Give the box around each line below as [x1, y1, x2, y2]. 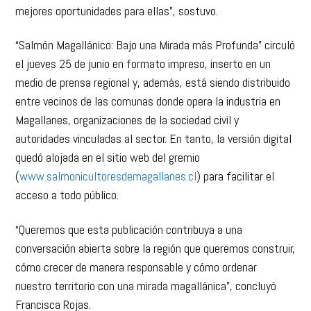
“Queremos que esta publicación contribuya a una [15, 199, 243, 216]
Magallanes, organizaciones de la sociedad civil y [15, 90, 239, 106]
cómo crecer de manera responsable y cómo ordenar [15, 237, 258, 253]
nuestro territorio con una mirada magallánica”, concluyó [15, 255, 277, 272]
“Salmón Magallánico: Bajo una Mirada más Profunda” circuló [15, 15, 296, 31]
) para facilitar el [196, 146, 275, 162]
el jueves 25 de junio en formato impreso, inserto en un [15, 33, 271, 50]
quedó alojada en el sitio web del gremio [15, 127, 201, 144]
